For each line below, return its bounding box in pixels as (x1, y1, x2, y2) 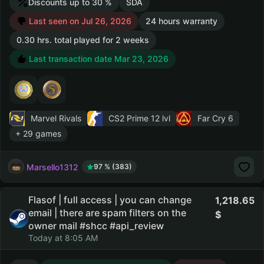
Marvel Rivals (31, 113, 81, 123)
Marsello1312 (27, 161, 78, 172)
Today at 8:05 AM (28, 233, 98, 243)
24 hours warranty (146, 16, 217, 26)
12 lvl (148, 113, 170, 123)
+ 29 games (15, 128, 61, 138)
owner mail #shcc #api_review (28, 220, 164, 232)
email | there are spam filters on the (28, 207, 186, 219)
